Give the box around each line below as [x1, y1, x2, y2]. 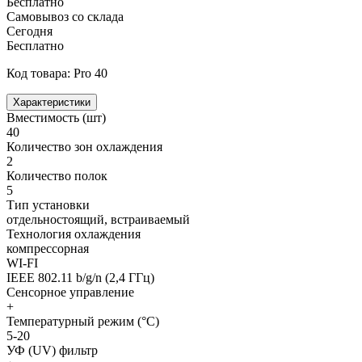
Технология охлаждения [6, 226, 141, 241]
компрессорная [6, 241, 89, 255]
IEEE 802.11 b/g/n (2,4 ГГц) [6, 270, 154, 284]
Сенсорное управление [6, 284, 134, 299]
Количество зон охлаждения [6, 139, 162, 154]
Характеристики [13, 95, 90, 108]
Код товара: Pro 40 [6, 65, 107, 80]
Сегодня [6, 23, 53, 38]
